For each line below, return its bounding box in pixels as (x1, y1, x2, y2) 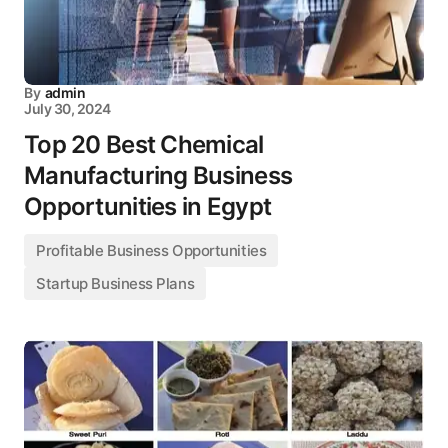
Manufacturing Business (24, 161, 293, 190)
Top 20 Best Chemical (24, 130, 264, 159)
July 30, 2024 (24, 100, 111, 117)
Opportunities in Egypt (24, 192, 272, 221)
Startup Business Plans (36, 274, 195, 293)
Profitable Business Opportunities (36, 241, 267, 260)
